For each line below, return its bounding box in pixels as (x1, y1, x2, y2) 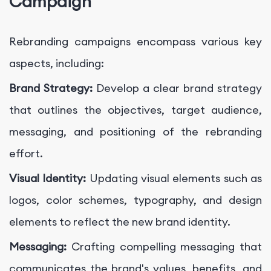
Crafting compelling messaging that (71, 240, 262, 254)
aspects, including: (9, 56, 104, 71)
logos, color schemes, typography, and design (9, 193, 262, 207)
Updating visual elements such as (89, 171, 263, 186)
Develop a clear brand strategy (96, 81, 262, 96)
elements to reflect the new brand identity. (9, 215, 230, 229)
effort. (9, 146, 43, 161)
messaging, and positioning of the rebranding (9, 125, 262, 139)
